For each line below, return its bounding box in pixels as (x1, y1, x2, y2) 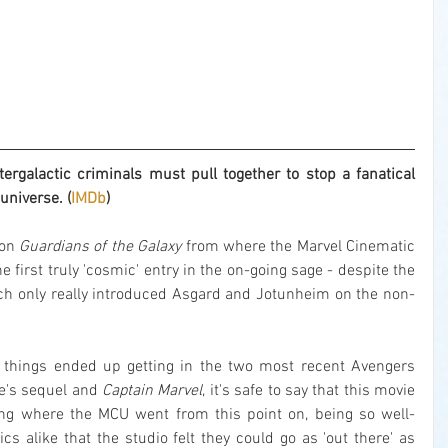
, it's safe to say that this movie (202, 381, 415, 402)
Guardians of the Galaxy (19, 237, 182, 258)
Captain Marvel (102, 381, 203, 402)
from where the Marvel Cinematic (181, 237, 415, 258)
